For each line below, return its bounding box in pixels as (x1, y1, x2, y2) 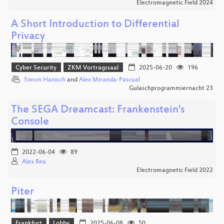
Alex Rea (22, 158, 46, 166)
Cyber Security (15, 64, 57, 71)
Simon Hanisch (24, 76, 65, 84)
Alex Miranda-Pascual (79, 76, 140, 84)
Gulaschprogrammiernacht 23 (129, 85, 213, 92)
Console (11, 116, 49, 129)
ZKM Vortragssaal (67, 64, 119, 71)
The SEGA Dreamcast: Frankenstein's (11, 104, 184, 117)
